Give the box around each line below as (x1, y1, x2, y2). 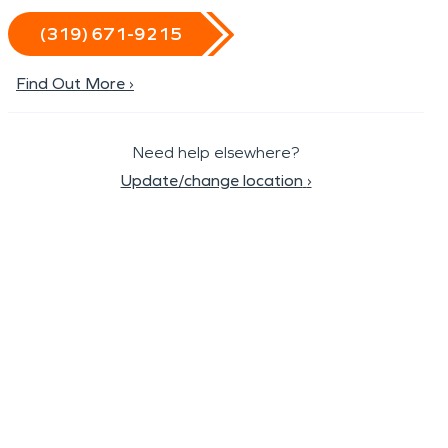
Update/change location (120, 171, 303, 190)
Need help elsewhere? (133, 143, 299, 162)
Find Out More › (16, 74, 134, 93)
